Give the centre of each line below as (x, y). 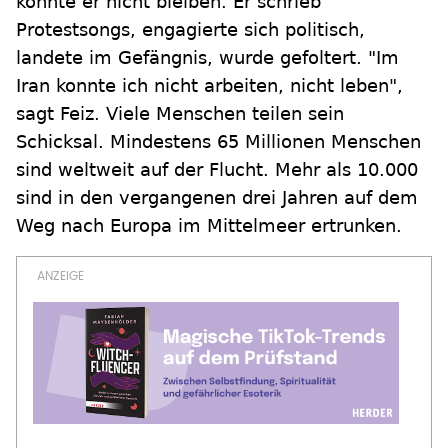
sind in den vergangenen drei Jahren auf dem (217, 198)
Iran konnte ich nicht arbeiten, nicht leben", (209, 86)
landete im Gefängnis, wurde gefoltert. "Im (207, 58)
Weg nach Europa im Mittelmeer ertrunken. (209, 226)
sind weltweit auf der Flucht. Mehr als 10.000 (217, 170)
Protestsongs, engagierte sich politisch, (190, 30)
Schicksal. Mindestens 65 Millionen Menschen (218, 142)
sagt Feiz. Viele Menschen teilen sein (180, 114)
